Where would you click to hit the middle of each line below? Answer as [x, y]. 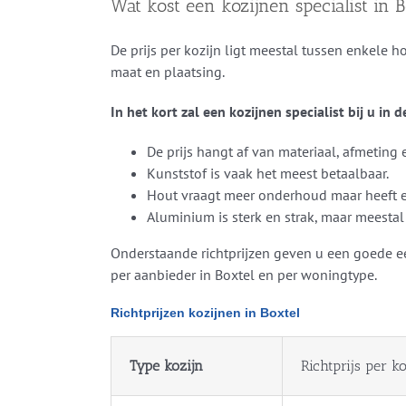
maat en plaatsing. [167, 72]
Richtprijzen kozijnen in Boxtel [205, 313]
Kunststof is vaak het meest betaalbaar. [267, 174]
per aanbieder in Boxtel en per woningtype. [243, 275]
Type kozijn [166, 366]
